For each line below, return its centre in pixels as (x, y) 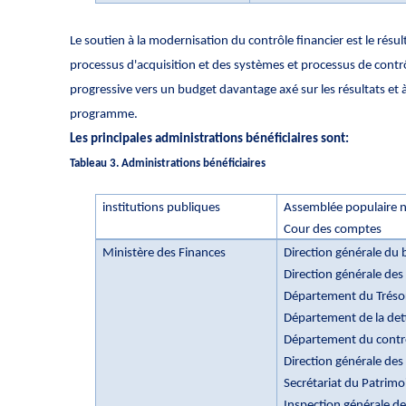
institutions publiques (162, 208)
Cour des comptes (333, 229)
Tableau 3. (96, 163)
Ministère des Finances (164, 253)
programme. (104, 114)
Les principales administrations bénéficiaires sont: (209, 139)
